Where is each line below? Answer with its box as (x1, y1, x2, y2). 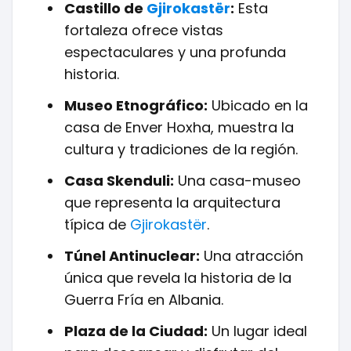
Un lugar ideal (208, 321, 307, 341)
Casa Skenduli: (64, 171, 174, 190)
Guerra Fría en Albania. (64, 290, 223, 309)
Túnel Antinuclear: (64, 246, 200, 266)
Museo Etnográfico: (64, 96, 208, 115)
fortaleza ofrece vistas (64, 20, 223, 40)
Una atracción (200, 246, 303, 266)
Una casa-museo (174, 171, 301, 190)
